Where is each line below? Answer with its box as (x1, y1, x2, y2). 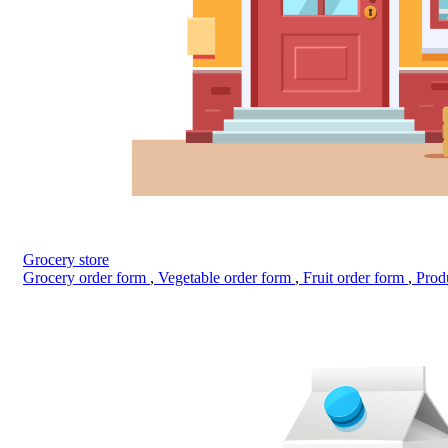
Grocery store (23, 251, 109, 269)
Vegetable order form (154, 269, 295, 287)
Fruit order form (299, 269, 408, 287)
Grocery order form (23, 269, 150, 287)
